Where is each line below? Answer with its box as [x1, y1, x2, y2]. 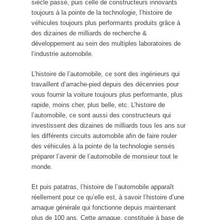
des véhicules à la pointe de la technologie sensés [31, 142, 175, 150]
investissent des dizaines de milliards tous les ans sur [31, 121, 186, 129]
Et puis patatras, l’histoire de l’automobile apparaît [31, 183, 174, 191]
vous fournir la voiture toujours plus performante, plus [31, 90, 183, 98]
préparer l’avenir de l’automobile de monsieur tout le [31, 152, 178, 160]
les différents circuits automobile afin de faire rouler [31, 132, 177, 139]
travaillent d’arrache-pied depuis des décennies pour [31, 80, 179, 88]
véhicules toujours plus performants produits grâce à [31, 19, 180, 27]
